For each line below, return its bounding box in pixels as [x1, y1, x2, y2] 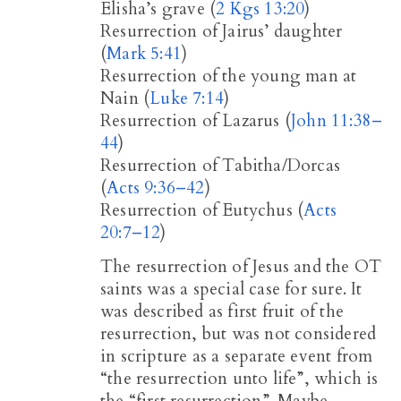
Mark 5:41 [107, 42, 183, 66]
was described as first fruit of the [100, 300, 344, 324]
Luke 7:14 [149, 87, 225, 111]
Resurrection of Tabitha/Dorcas [100, 154, 340, 178]
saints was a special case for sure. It [100, 277, 363, 302]
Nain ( [100, 87, 150, 111]
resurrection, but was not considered [100, 322, 377, 346]
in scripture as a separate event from [100, 345, 373, 369]
